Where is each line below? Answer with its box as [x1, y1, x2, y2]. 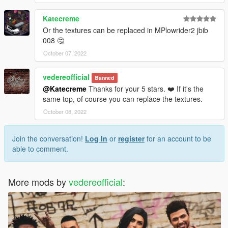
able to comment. [12, 144, 68, 154]
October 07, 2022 [43, 49, 87, 58]
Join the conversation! [12, 133, 85, 144]
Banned [95, 74, 115, 82]
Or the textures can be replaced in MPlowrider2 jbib [43, 25, 208, 36]
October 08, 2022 [43, 107, 87, 116]
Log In [85, 133, 107, 144]
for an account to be [145, 133, 211, 144]
